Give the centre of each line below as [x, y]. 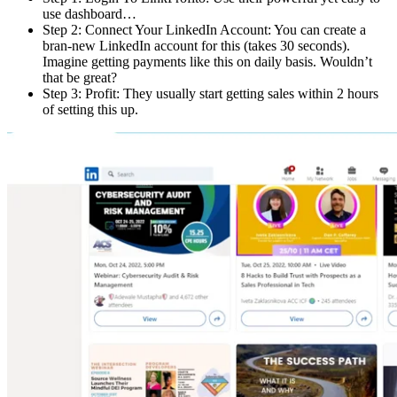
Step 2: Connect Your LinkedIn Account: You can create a [204, 30]
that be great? [80, 78]
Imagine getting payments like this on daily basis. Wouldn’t [207, 62]
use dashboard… [90, 14]
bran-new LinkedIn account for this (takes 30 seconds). [196, 46]
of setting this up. [90, 110]
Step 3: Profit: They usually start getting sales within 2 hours [210, 94]
